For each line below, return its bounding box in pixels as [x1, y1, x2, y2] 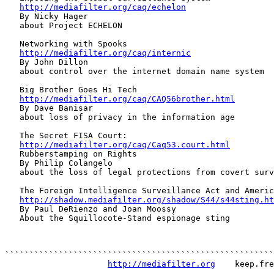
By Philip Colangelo [5, 158, 113, 168]
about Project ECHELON [5, 21, 122, 30]
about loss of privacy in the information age [5, 113, 235, 122]
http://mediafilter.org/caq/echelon [20, 2, 186, 12]
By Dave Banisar [5, 103, 93, 113]
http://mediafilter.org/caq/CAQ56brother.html [20, 94, 235, 103]
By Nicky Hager [5, 12, 88, 21]
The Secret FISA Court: [5, 131, 127, 140]
